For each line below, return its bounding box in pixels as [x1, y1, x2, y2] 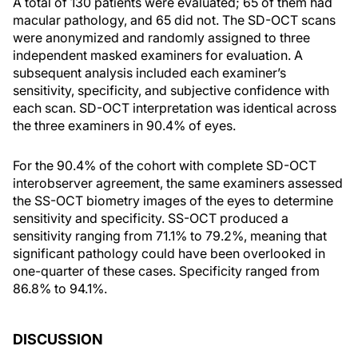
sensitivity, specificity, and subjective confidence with [13, 82, 329, 98]
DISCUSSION [13, 331, 103, 348]
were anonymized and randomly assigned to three [13, 30, 310, 46]
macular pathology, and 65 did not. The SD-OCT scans [13, 12, 336, 28]
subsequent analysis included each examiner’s [13, 65, 286, 81]
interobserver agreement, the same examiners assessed [13, 175, 343, 191]
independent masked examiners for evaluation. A [13, 47, 303, 63]
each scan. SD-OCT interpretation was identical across [13, 100, 336, 116]
